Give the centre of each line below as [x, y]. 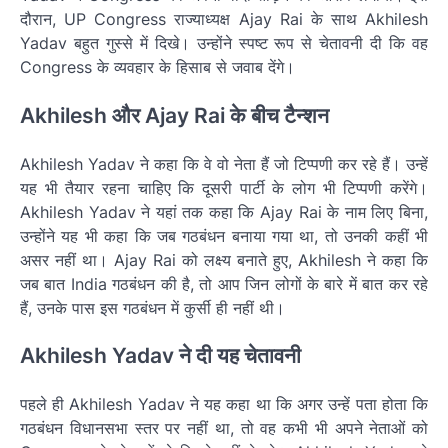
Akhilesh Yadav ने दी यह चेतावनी [160, 356]
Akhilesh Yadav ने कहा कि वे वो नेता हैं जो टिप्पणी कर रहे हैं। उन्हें [224, 163]
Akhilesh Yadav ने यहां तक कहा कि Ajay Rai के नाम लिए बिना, [224, 211]
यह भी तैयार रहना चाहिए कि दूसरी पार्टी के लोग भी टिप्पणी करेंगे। [224, 187]
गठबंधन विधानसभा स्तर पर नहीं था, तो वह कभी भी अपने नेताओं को [224, 428]
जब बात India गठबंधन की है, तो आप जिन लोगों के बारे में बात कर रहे [224, 283]
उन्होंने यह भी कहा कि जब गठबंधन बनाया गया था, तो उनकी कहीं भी [224, 235]
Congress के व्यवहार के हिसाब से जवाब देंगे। [157, 66]
